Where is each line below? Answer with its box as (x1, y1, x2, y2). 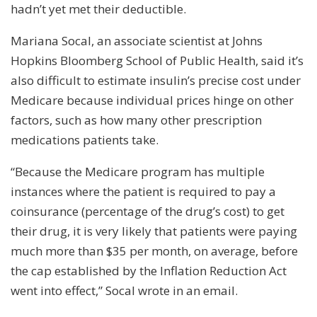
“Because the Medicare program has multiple (11, 163, 265, 180)
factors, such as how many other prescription (11, 111, 262, 128)
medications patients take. (11, 131, 158, 148)
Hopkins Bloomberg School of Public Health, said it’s (11, 52, 304, 69)
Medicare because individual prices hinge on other (11, 91, 294, 108)
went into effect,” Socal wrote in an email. (11, 282, 238, 299)
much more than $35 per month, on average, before (11, 242, 298, 259)
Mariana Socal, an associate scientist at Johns (11, 32, 263, 49)
